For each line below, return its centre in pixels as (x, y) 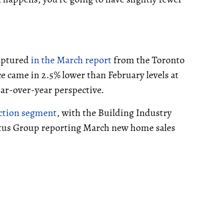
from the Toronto (148, 60)
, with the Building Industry (114, 113)
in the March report (71, 60)
